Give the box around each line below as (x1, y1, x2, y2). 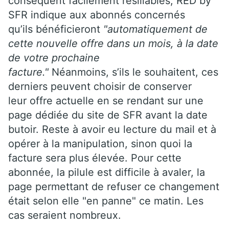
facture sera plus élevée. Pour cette (8, 151, 181, 164)
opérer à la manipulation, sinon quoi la (8, 137, 192, 150)
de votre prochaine (8, 51, 100, 64)
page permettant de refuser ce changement (8, 180, 219, 193)
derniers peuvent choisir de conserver (8, 80, 192, 93)
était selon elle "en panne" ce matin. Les (8, 194, 203, 207)
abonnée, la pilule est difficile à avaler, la (8, 166, 205, 178)
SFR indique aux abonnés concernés (8, 8, 185, 21)
